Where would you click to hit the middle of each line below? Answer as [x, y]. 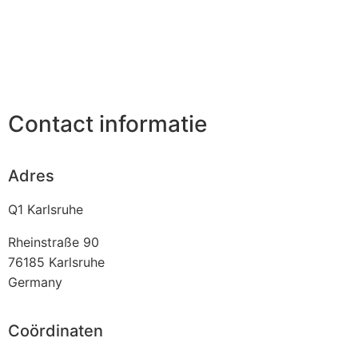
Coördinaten [56, 330]
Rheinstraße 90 [54, 242]
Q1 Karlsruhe [46, 209]
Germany [35, 282]
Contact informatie [107, 124]
